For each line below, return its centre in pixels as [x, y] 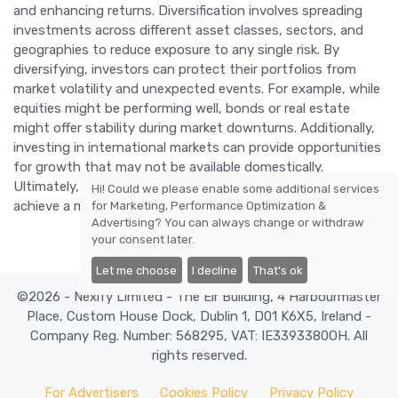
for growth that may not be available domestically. [168, 167]
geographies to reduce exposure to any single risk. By [176, 50]
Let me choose [137, 270]
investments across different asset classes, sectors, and [188, 31]
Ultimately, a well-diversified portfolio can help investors [186, 187]
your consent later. [143, 239]
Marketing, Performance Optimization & [219, 205]
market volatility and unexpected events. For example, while [197, 89]
